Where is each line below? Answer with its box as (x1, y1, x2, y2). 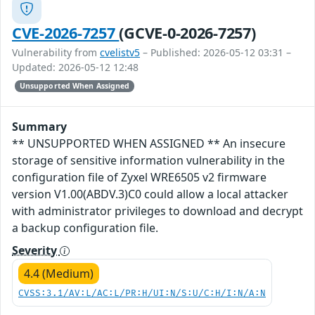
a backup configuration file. (12, 219, 158, 236)
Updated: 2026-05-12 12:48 (12, 60, 139, 74)
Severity (12, 242, 60, 258)
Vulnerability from (12, 45, 100, 59)
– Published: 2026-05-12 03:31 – (140, 45, 291, 59)
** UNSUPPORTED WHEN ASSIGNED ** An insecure (12, 135, 285, 151)
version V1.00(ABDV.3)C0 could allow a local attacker (12, 186, 288, 202)
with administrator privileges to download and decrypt (12, 202, 303, 219)
